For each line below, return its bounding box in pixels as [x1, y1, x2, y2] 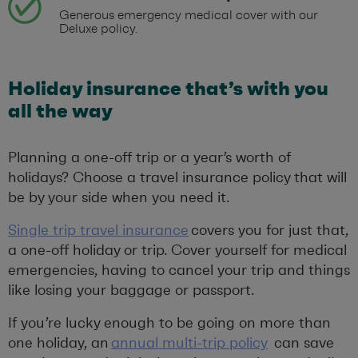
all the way [8, 98, 113, 124]
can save [268, 334, 334, 352]
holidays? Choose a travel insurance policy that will [8, 169, 347, 187]
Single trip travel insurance [8, 221, 189, 240]
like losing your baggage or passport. [8, 281, 254, 300]
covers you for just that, [189, 221, 348, 240]
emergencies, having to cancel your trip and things [8, 261, 350, 280]
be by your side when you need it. [8, 189, 229, 207]
